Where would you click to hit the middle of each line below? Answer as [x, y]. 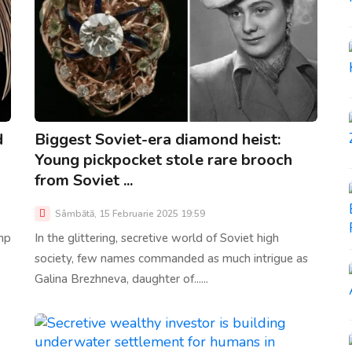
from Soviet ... [84, 180]
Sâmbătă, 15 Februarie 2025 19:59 [129, 213]
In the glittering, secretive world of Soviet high [157, 238]
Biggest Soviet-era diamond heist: [158, 139]
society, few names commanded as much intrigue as [171, 258]
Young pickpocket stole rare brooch [163, 159]
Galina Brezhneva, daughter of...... [121, 279]
